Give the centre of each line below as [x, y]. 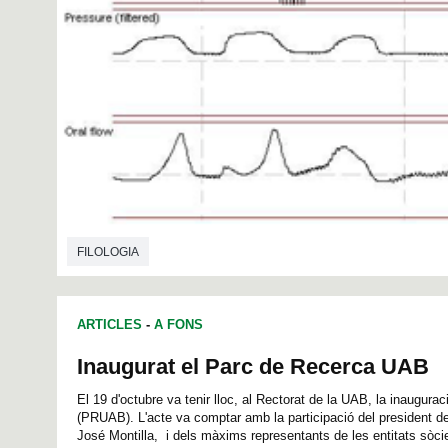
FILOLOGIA [108, 251]
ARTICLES [109, 324]
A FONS [178, 324]
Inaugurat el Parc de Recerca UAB [253, 366]
